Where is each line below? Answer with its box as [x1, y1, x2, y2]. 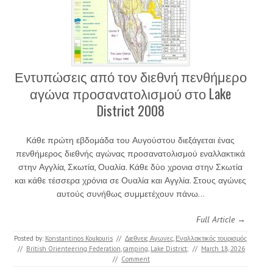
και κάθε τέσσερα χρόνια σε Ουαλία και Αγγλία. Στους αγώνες [15, 174, 246, 186]
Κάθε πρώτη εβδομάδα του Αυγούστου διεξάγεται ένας [26, 134, 235, 146]
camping [123, 244, 148, 253]
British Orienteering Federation [26, 244, 121, 253]
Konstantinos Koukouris [45, 233, 113, 243]
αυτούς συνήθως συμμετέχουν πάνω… [56, 188, 205, 199]
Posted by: [14, 233, 45, 243]
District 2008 [96, 100, 165, 120]
